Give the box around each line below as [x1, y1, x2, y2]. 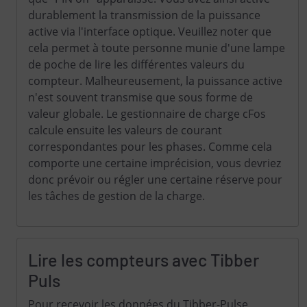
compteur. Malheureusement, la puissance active [28, 73, 282, 88]
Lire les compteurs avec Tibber [28, 249, 259, 270]
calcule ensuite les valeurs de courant [28, 123, 222, 138]
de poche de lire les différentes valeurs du [28, 57, 245, 72]
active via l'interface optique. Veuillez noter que [28, 24, 271, 39]
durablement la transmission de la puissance [28, 8, 260, 23]
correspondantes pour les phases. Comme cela [28, 139, 272, 154]
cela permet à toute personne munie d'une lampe [28, 40, 285, 56]
